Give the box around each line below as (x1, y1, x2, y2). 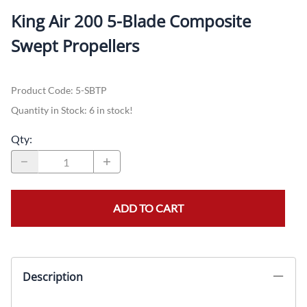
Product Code (11, 84, 71, 97)
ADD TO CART (112, 201, 184, 215)
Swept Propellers (11, 34, 139, 58)
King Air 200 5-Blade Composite (11, 10, 251, 33)
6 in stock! (89, 104, 133, 116)
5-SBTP (75, 84, 107, 97)
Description (23, 269, 83, 285)
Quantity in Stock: (11, 104, 89, 116)
